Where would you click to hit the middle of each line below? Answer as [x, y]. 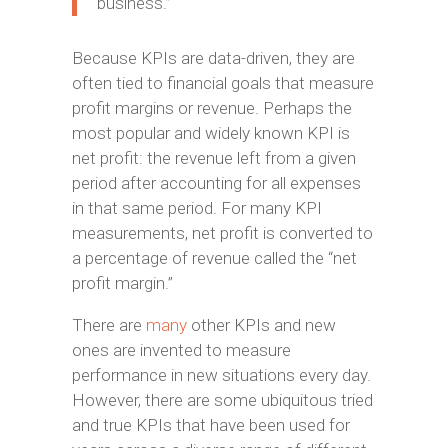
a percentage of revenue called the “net [214, 258]
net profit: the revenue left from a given [213, 158]
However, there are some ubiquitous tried [222, 400]
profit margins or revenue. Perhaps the [211, 108]
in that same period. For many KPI [196, 208]
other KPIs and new [261, 325]
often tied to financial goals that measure [222, 83]
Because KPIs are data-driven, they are [213, 58]
